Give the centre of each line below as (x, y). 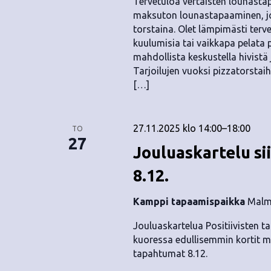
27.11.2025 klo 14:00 (177, 128)
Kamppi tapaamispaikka (190, 201)
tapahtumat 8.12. (170, 253)
